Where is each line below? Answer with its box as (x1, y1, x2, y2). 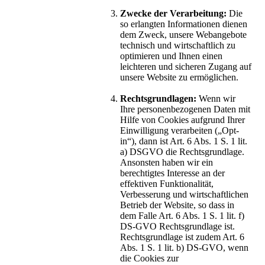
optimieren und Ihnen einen (120, 51, 222, 62)
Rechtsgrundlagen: (120, 93, 196, 104)
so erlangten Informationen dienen (120, 19, 247, 30)
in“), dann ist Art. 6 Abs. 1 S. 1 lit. (120, 136, 247, 147)
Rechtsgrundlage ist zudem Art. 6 (120, 232, 244, 243)
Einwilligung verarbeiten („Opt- (120, 125, 239, 136)
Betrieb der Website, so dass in (120, 200, 234, 211)
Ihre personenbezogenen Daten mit (120, 104, 250, 115)
